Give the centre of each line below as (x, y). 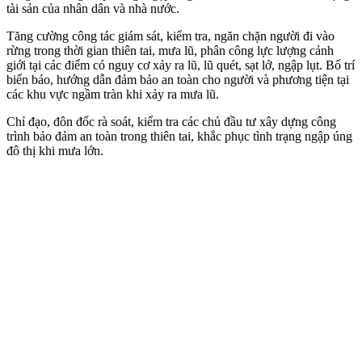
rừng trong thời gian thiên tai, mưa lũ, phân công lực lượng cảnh (170, 50)
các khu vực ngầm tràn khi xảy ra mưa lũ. (113, 94)
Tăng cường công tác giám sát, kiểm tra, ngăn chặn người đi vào (170, 36)
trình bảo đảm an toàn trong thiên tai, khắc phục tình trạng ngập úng (179, 136)
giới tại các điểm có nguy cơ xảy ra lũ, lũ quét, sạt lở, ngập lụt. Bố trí (181, 65)
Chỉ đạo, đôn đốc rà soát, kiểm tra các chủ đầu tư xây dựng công (171, 121)
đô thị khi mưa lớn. (55, 150)
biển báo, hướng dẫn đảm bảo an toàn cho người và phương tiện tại (178, 79)
